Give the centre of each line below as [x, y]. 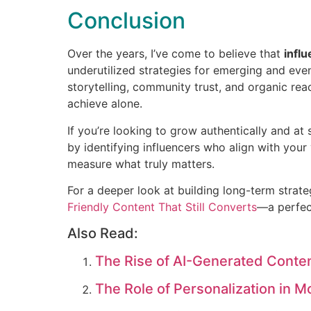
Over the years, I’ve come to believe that [176, 54]
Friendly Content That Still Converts [162, 207]
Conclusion [126, 21]
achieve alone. [105, 104]
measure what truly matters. [141, 163]
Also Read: [103, 234]
